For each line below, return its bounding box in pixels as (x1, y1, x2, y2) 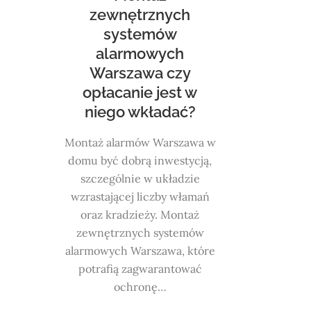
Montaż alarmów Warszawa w (64, 135, 216, 149)
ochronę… (113, 279, 167, 294)
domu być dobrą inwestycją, (68, 153, 212, 167)
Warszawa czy (89, 63, 191, 82)
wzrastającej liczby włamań (70, 189, 210, 203)
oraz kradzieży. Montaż (81, 207, 200, 221)
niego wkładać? (84, 102, 196, 121)
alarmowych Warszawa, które (65, 243, 215, 258)
